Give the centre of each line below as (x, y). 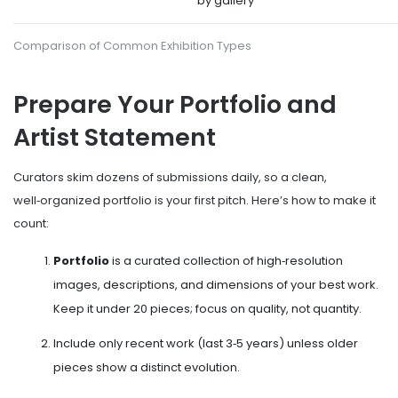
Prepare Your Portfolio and (175, 105)
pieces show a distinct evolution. (147, 367)
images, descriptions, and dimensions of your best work (215, 284)
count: (31, 223)
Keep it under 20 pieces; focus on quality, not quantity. (207, 308)
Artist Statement (115, 138)
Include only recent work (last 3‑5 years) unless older (206, 343)
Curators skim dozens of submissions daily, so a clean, (170, 177)
